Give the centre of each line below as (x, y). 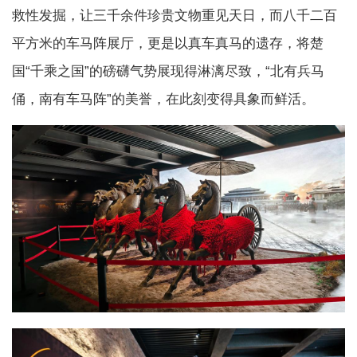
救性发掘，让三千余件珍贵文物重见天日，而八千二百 (175, 16)
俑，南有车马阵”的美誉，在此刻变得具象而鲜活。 (163, 100)
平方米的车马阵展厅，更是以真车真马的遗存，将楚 (168, 44)
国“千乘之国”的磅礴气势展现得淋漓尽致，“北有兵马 (168, 72)
